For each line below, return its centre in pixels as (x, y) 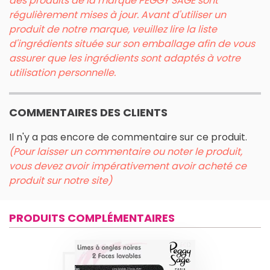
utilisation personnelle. (62, 72)
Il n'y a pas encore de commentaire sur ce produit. (128, 137)
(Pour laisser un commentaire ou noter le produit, (126, 151)
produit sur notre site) (61, 180)
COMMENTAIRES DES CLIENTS (88, 112)
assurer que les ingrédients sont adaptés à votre (125, 58)
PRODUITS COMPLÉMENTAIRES (92, 218)
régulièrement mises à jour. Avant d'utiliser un (118, 14)
